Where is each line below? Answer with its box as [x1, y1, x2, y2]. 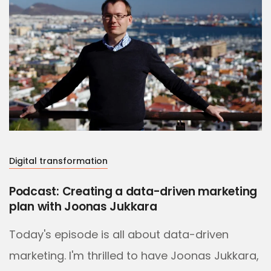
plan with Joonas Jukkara [9, 198, 157, 215]
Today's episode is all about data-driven [9, 227, 229, 243]
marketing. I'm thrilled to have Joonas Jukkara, [9, 248, 259, 264]
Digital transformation [9, 155, 108, 168]
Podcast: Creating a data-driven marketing [9, 183, 258, 200]
